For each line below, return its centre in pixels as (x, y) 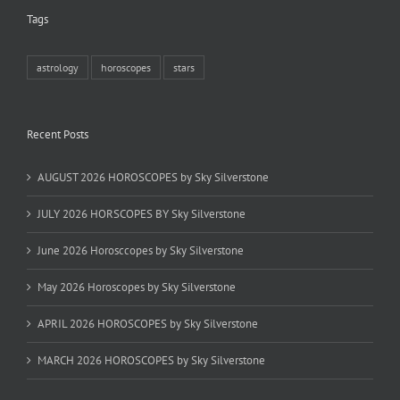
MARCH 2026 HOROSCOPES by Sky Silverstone (151, 360)
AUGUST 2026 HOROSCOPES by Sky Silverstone (153, 177)
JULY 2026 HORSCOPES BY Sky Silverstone (142, 214)
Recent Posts (58, 134)
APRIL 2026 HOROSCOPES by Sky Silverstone (148, 324)
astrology (58, 67)
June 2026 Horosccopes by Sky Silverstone (141, 250)
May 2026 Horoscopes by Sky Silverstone (137, 287)
